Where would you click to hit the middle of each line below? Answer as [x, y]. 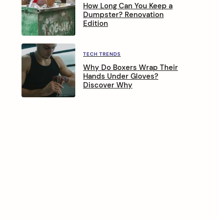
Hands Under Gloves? [121, 76]
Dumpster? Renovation [123, 14]
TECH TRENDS [102, 54]
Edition [96, 23]
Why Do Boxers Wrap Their [131, 67]
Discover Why [108, 85]
